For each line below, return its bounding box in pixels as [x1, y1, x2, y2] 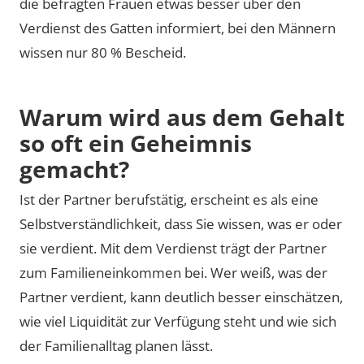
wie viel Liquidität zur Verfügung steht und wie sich [19, 312, 336, 331]
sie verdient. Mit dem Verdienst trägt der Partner [19, 239, 327, 258]
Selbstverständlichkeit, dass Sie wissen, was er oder [19, 214, 342, 233]
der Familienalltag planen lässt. [19, 336, 213, 355]
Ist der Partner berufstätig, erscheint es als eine [19, 190, 318, 209]
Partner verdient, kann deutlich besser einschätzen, [19, 288, 343, 306]
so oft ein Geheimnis [19, 127, 252, 158]
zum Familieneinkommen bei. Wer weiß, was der [19, 263, 327, 282]
